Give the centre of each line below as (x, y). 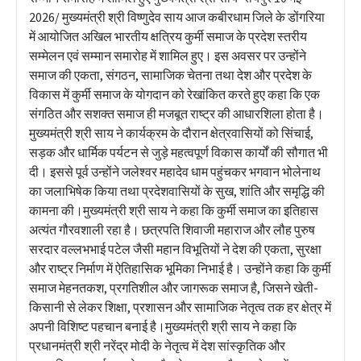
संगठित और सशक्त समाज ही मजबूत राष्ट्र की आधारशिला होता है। (176, 113)
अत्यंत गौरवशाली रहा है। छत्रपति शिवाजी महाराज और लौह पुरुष (172, 229)
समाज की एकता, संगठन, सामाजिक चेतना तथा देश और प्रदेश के (170, 75)
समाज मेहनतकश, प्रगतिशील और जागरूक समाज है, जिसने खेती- (174, 287)
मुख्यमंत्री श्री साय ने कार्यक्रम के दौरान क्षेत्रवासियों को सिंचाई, (171, 133)
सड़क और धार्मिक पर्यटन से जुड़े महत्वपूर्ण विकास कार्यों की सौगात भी (178, 152)
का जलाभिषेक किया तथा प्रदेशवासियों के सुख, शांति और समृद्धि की (177, 191)
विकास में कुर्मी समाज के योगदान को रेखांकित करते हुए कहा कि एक (174, 94)
